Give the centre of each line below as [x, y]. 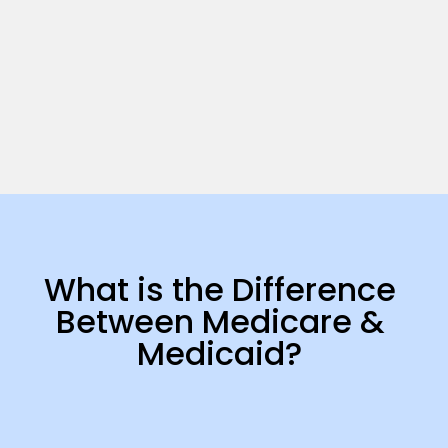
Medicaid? [219, 354]
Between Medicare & [219, 322]
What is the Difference [219, 290]
